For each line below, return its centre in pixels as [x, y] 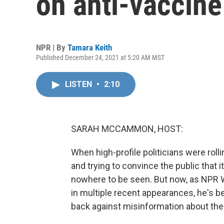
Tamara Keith [90, 47]
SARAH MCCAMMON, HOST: [127, 129]
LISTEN [79, 84]
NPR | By [52, 47]
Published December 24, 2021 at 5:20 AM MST [100, 57]
